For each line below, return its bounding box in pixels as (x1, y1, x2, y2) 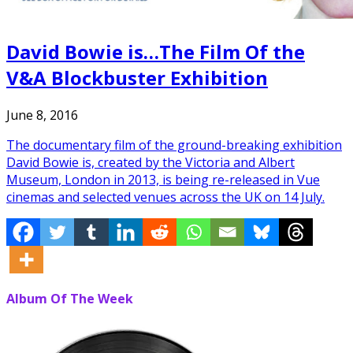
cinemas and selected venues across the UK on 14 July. (6, 188, 325, 206)
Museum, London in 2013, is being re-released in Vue (6, 170, 320, 188)
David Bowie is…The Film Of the (6, 38, 305, 65)
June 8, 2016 (6, 106, 78, 124)
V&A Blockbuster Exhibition (6, 64, 268, 91)
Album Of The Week (6, 289, 133, 307)
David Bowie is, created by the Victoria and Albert (6, 153, 295, 171)
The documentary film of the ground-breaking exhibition (6, 136, 342, 154)
